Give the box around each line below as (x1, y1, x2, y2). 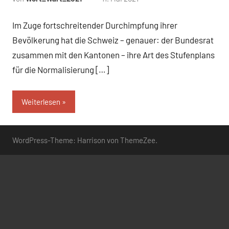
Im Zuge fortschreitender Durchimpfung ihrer (12, 20, 177, 31)
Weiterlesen (21, 97, 60, 106)
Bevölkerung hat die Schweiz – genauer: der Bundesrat (12, 35, 214, 45)
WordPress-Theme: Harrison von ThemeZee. (12, 135, 157, 145)
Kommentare (139, 7, 181, 16)
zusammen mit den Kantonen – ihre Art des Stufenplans (12, 50, 215, 60)
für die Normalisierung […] (12, 64, 109, 75)
